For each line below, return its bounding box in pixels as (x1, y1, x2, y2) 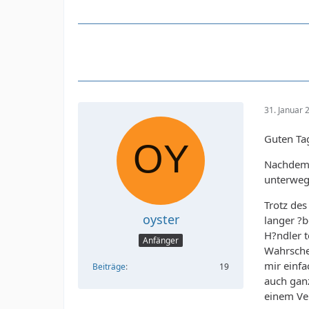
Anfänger (143, 234, 179, 246)
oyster (142, 211, 179, 228)
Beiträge (92, 260, 126, 272)
